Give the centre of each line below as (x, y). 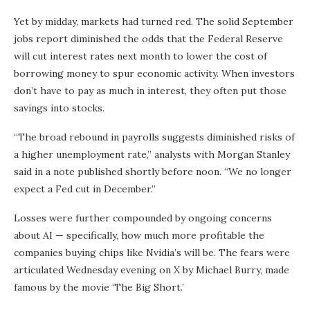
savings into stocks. (59, 108)
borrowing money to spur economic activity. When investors (154, 73)
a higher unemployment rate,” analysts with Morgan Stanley (152, 154)
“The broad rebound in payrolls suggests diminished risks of (154, 137)
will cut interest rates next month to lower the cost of (140, 56)
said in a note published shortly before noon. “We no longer (153, 172)
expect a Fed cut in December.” (85, 189)
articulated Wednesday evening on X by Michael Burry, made (152, 270)
